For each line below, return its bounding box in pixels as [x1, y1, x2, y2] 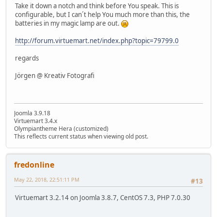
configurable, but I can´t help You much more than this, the [15, 10, 190, 19]
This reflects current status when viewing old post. [14, 132, 148, 140]
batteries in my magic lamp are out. [15, 19, 121, 28]
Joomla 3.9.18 [14, 108, 50, 117]
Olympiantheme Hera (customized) [14, 124, 108, 133]
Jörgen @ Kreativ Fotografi [15, 71, 94, 80]
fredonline [14, 159, 54, 170]
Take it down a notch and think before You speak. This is [15, 1, 179, 11]
